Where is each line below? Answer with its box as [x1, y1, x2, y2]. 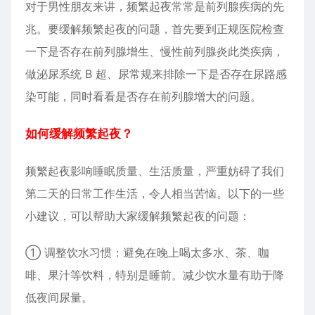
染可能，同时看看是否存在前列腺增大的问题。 [25, 89, 262, 103]
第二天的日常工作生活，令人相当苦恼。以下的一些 [25, 186, 284, 200]
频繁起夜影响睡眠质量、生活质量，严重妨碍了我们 [25, 164, 284, 178]
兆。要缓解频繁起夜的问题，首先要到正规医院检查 [25, 22, 284, 36]
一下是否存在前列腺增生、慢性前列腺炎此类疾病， [25, 44, 284, 58]
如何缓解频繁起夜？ [25, 127, 133, 141]
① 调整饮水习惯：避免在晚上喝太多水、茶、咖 [25, 245, 269, 259]
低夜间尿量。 [25, 290, 93, 304]
